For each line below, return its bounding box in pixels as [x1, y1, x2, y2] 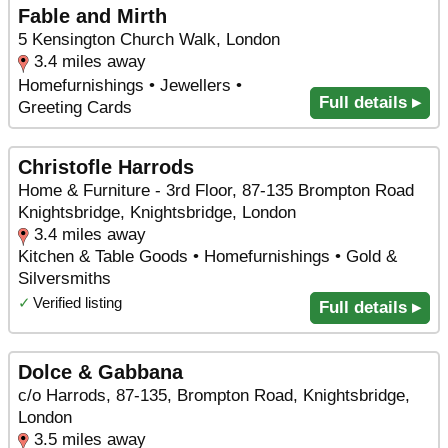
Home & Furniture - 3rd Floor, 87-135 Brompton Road [18, 180, 414, 200]
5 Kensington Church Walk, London [18, 30, 280, 50]
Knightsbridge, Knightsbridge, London [18, 202, 296, 222]
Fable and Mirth [18, 5, 167, 28]
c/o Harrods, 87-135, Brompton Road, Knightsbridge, [18, 385, 410, 405]
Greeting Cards [18, 98, 132, 118]
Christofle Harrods [18, 155, 194, 178]
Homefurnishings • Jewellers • [18, 76, 242, 96]
